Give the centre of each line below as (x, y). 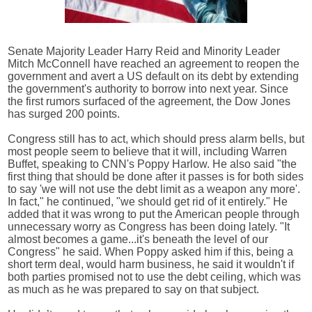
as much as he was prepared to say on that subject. (136, 289)
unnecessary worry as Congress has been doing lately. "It (149, 226)
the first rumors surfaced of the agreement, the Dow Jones (149, 101)
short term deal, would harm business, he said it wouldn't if (151, 264)
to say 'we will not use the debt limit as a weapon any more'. (154, 189)
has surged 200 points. (65, 114)
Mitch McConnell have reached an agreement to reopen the (154, 63)
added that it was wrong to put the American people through (154, 214)
